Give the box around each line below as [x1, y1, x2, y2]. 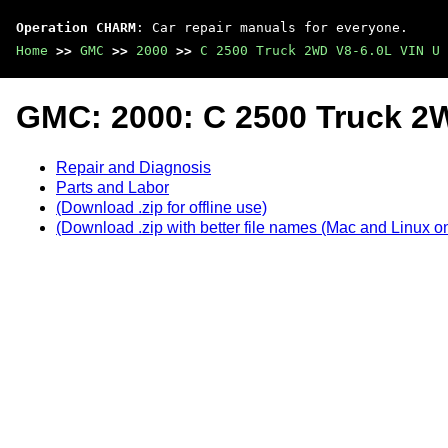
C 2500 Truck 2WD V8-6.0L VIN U [200, 43, 440, 58]
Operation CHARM [16, 20, 136, 35]
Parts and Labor [56, 178, 169, 196]
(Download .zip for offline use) [56, 198, 267, 216]
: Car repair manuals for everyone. [136, 20, 408, 35]
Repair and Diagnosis [56, 158, 211, 176]
